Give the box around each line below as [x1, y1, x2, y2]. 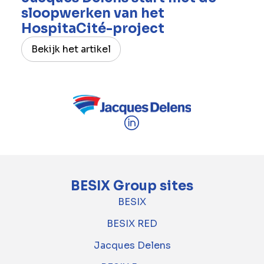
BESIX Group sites [71, 178, 193, 194]
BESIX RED [107, 217, 157, 230]
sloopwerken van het [21, 5, 164, 21]
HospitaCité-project [21, 20, 164, 37]
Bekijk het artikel [31, 42, 111, 55]
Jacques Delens [93, 239, 171, 252]
